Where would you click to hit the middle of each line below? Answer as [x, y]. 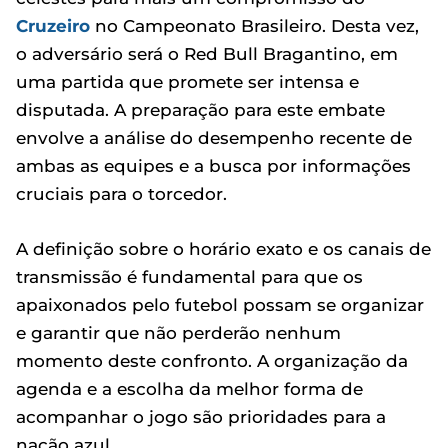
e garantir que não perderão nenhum [178, 332]
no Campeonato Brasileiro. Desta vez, [254, 25]
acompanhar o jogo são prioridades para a [201, 416]
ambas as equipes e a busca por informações [213, 165]
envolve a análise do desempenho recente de [214, 137]
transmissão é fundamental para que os [189, 276]
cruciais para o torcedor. [121, 193]
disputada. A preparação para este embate [200, 109]
